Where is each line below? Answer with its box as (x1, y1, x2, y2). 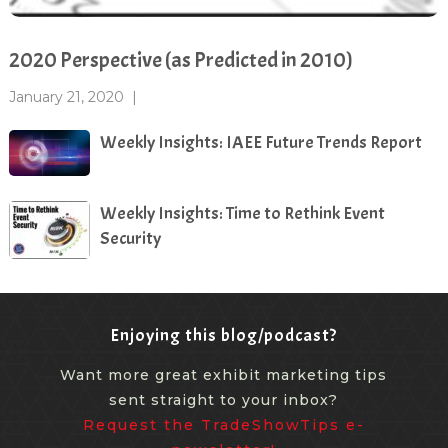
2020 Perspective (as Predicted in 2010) (8, 46, 353, 75)
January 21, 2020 (8, 88, 124, 107)
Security (99, 226, 161, 250)
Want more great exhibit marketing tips (60, 365, 388, 384)
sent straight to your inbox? (109, 390, 339, 409)
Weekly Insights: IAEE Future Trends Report (99, 131, 422, 155)
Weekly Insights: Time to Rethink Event (99, 201, 385, 225)
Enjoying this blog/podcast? (110, 323, 338, 347)
